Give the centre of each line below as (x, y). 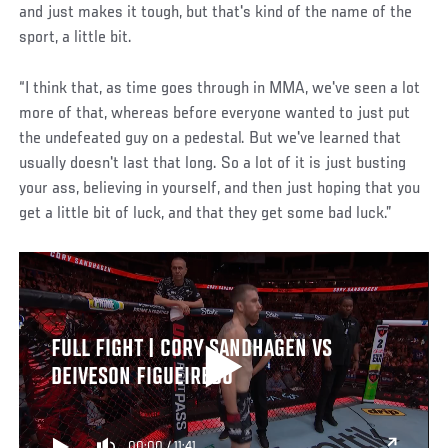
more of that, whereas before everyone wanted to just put (215, 113)
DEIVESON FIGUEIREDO (141, 377)
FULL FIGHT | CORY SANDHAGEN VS (191, 349)
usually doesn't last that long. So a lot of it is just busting (213, 163)
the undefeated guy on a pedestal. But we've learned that (210, 138)
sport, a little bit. (76, 37)
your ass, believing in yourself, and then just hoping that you (220, 188)
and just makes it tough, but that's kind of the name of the (216, 12)
